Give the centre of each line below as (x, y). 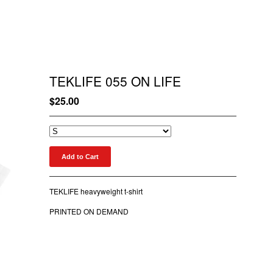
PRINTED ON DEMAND (89, 211)
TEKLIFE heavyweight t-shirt (96, 191)
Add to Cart (80, 157)
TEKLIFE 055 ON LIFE (115, 81)
